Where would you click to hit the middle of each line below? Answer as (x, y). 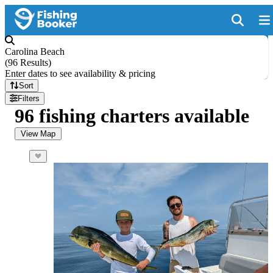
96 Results (28, 62)
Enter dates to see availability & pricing (80, 73)
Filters (29, 98)
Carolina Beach (35, 51)
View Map (38, 134)
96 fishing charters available (132, 116)
